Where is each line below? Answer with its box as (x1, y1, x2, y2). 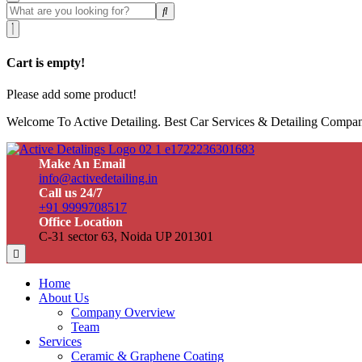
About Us (39, 290, 89, 305)
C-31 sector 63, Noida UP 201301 (39, 229, 213, 243)
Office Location (39, 214, 123, 229)
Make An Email (39, 156, 125, 170)
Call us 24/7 (39, 185, 103, 200)
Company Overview (71, 305, 175, 319)
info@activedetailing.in (39, 170, 158, 185)
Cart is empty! (6, 55, 85, 69)
